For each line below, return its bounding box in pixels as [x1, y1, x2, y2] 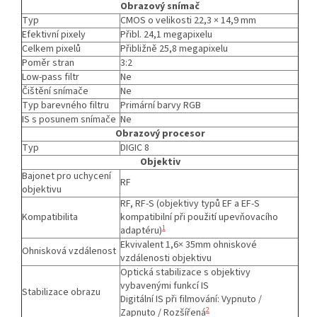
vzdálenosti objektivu [120, 250, 212, 265]
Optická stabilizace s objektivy [120, 265, 250, 279]
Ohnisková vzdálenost [22, 243, 116, 258]
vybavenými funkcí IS [120, 278, 209, 293]
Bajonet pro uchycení [22, 168, 111, 183]
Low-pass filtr [22, 69, 79, 84]
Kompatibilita [22, 209, 78, 224]
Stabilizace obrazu [22, 284, 100, 299]
